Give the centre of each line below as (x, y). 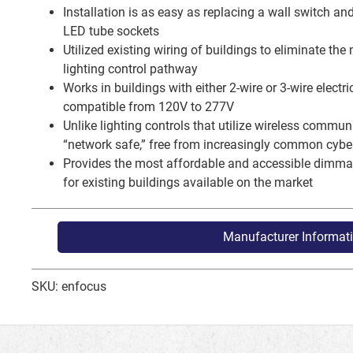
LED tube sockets (111, 31)
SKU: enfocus (69, 286)
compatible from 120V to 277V (149, 106)
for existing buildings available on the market (188, 182)
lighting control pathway (130, 69)
